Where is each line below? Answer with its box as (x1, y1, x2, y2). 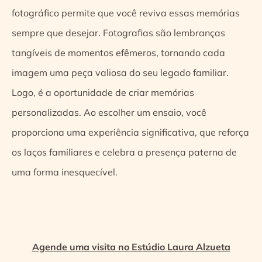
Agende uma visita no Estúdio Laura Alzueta (32, 240, 230, 253)
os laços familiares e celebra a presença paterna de (12, 146, 237, 158)
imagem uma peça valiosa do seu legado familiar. (12, 66, 229, 78)
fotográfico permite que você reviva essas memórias (12, 6, 240, 19)
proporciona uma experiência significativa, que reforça (12, 126, 249, 138)
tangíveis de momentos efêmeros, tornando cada (12, 46, 225, 58)
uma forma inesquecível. (12, 166, 118, 178)
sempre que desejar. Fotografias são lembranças (12, 26, 225, 39)
